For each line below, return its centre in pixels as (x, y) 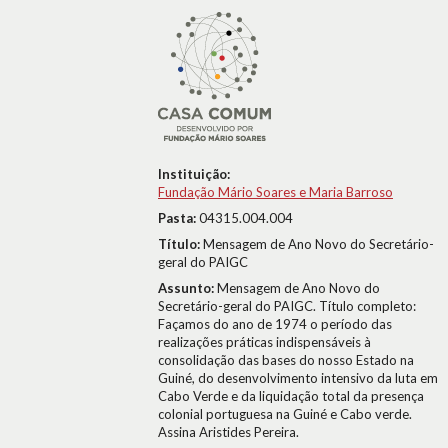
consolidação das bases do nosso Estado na (286, 360)
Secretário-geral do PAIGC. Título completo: (287, 306)
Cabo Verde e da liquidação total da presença (291, 396)
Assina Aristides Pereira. (228, 432)
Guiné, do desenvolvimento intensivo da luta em (298, 378)
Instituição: (194, 174)
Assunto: (187, 288)
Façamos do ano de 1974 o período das (275, 324)
